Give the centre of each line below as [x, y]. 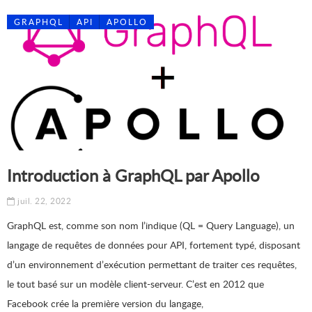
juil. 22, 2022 [43, 201]
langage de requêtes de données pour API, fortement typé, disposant [154, 245]
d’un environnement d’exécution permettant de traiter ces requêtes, [152, 264]
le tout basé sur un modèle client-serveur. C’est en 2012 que [135, 284]
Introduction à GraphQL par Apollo [133, 175]
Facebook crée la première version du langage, [105, 303]
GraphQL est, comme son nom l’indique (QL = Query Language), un [151, 225]
